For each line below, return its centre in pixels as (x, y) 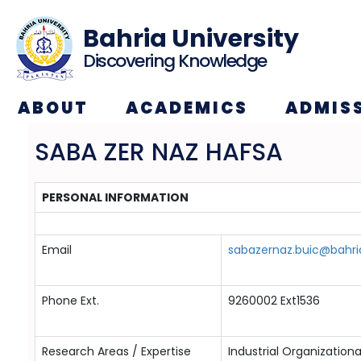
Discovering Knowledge (175, 61)
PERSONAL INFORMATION (115, 197)
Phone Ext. (70, 301)
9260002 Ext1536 (274, 301)
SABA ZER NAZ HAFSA (158, 152)
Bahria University (191, 39)
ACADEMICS (187, 108)
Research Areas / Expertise (116, 351)
